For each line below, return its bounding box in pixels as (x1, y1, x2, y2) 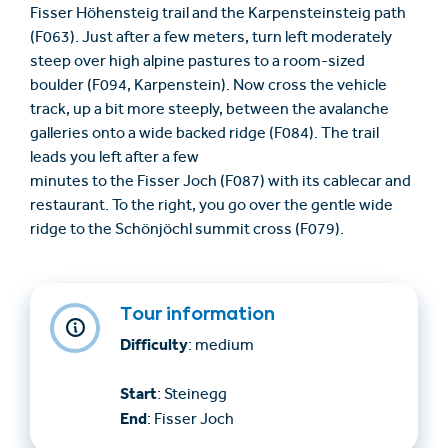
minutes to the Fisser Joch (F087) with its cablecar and (30, 175, 411, 192)
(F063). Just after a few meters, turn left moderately (30, 31, 392, 48)
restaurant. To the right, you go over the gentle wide (30, 199, 393, 216)
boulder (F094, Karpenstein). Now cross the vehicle (30, 79, 387, 96)
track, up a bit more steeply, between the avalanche (30, 103, 389, 120)
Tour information (120, 307, 275, 321)
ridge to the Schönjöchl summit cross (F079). (30, 223, 344, 240)
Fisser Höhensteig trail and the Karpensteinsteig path (30, 7, 406, 24)
